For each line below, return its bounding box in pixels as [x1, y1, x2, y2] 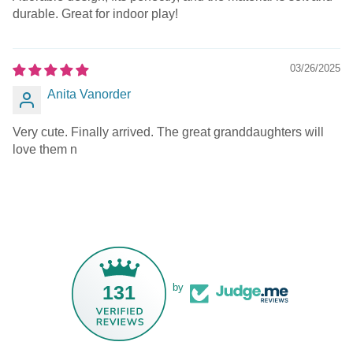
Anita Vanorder [47, 87, 131, 101]
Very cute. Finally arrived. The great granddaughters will [13, 124, 324, 139]
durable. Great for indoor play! [13, 6, 178, 20]
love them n [13, 142, 77, 156]
